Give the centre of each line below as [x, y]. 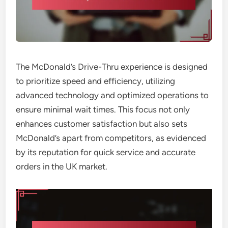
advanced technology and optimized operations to [112, 95]
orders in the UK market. [62, 166]
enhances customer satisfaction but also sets [102, 124]
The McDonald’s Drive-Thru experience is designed [112, 67]
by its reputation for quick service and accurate [106, 152]
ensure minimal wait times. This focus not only [103, 109]
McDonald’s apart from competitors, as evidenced [111, 138]
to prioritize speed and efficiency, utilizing [96, 81]
